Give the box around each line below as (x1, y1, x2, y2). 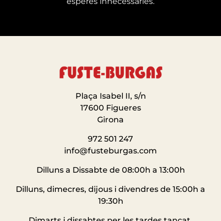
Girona (97, 114, 124, 124)
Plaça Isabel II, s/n (75, 91, 146, 101)
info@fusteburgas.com (64, 146, 157, 155)
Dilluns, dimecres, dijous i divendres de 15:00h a (16, 184, 205, 194)
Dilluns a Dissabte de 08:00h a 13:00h (36, 165, 185, 175)
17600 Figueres (80, 103, 141, 112)
